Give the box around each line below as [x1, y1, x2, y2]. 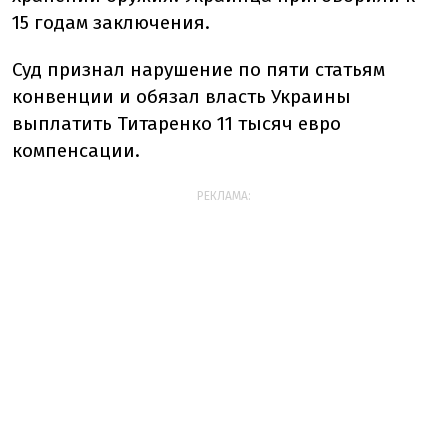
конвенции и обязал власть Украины [12, 85, 351, 108]
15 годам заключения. [12, 11, 210, 34]
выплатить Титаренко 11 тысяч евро [12, 112, 341, 135]
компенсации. [12, 139, 140, 162]
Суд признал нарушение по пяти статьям [12, 58, 385, 81]
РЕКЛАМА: [197, 189, 251, 203]
